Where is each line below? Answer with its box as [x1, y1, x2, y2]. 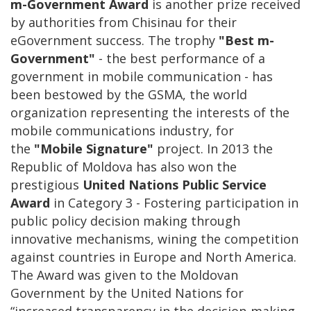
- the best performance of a [95, 49, 265, 67]
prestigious [10, 176, 83, 193]
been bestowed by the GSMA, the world [10, 85, 247, 103]
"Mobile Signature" [34, 140, 153, 157]
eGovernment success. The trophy [10, 31, 219, 49]
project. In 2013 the [153, 140, 273, 157]
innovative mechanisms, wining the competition [10, 230, 299, 247]
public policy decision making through [10, 212, 240, 229]
